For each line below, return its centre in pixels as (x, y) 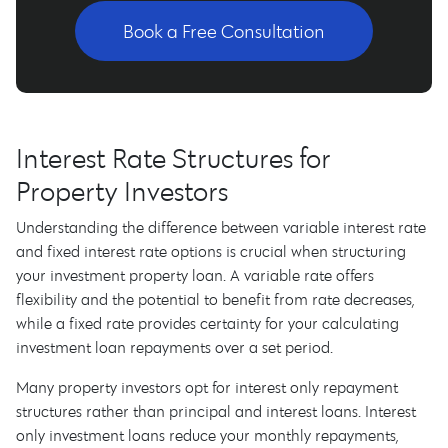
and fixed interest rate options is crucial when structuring (211, 251)
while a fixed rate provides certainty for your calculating (207, 323)
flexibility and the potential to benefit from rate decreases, (215, 299)
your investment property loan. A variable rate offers (195, 275)
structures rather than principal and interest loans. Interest (216, 411)
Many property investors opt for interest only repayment (207, 387)
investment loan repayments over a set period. (174, 347)
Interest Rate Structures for (173, 157)
